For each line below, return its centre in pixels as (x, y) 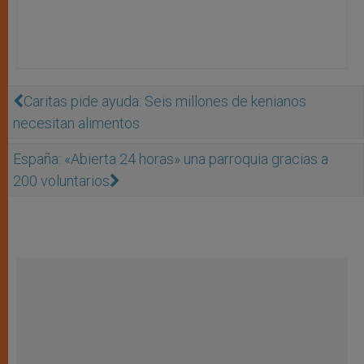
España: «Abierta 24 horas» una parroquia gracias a (171, 158)
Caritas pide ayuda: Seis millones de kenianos (165, 101)
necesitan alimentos (76, 123)
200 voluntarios (61, 180)
